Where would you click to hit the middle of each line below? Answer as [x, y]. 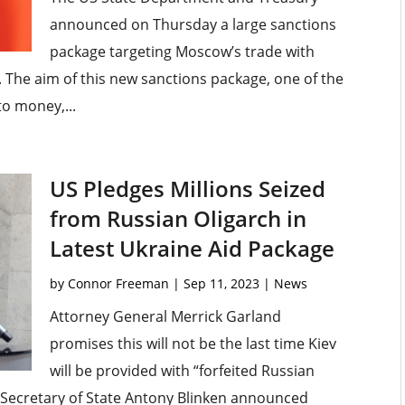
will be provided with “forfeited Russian [182, 371]
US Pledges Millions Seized [187, 189]
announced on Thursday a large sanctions [193, 25]
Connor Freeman [118, 284]
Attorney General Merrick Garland [165, 317]
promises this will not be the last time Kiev [193, 344]
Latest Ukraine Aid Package [192, 249]
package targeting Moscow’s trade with [182, 52]
